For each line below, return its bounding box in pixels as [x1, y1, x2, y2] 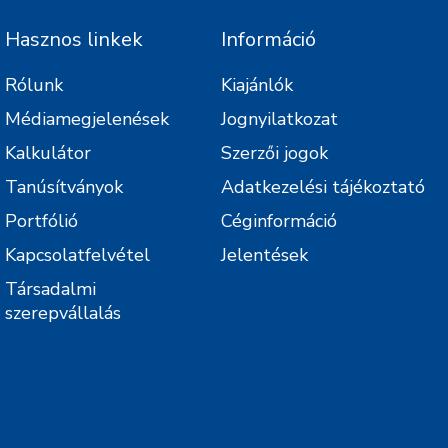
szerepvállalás [4, 301, 121, 325]
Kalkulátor [4, 141, 91, 165]
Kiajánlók [221, 73, 294, 97]
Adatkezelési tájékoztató [221, 175, 426, 199]
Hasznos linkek [4, 26, 143, 53]
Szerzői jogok [221, 141, 329, 165]
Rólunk [4, 73, 63, 97]
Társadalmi [4, 277, 96, 301]
